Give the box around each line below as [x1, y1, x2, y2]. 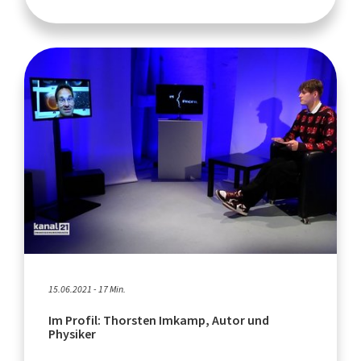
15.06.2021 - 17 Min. [48, 282, 126, 296]
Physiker [48, 325, 96, 342]
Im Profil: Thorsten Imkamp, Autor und [48, 311, 269, 329]
